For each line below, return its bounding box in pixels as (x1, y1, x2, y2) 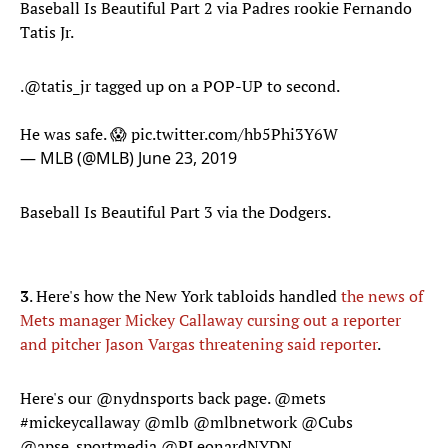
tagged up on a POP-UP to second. (91, 75, 340, 98)
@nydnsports (96, 387, 194, 410)
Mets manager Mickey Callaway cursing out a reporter (20, 309, 401, 332)
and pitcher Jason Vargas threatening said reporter (20, 333, 377, 356)
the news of (341, 285, 423, 308)
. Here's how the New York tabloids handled (29, 285, 341, 308)
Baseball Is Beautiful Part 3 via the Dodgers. (20, 201, 331, 224)
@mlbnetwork (193, 411, 297, 434)
